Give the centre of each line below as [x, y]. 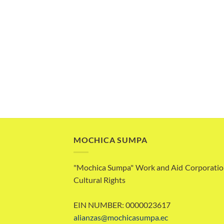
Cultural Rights [99, 179]
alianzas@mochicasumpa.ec [121, 217]
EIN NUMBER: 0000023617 [122, 204]
